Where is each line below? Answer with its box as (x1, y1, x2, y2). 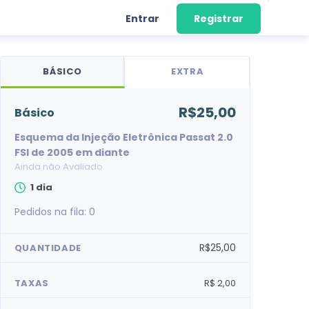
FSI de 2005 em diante (14, 146, 130, 159)
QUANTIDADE (14, 241, 82, 255)
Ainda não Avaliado (14, 160, 103, 173)
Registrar (194, 11, 243, 26)
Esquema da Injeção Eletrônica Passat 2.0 (14, 130, 233, 144)
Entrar (125, 11, 159, 26)
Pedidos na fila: (14, 205, 89, 219)
